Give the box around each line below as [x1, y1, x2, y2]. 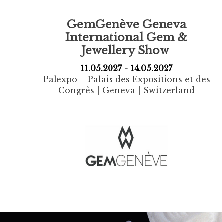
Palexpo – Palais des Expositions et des [43, 74, 210, 85]
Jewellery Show [81, 43, 172, 57]
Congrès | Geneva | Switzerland [58, 85, 195, 96]
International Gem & [65, 30, 188, 44]
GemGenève [66, 17, 139, 31]
